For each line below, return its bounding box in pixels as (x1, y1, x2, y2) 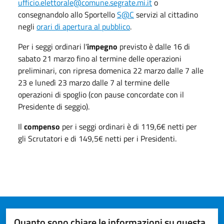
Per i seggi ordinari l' (18, 40, 87, 52)
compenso (24, 120, 60, 132)
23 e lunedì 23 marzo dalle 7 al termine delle (18, 76, 169, 88)
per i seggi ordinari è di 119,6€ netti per (60, 120, 197, 132)
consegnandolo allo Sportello (18, 8, 117, 20)
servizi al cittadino (134, 8, 198, 20)
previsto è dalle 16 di (117, 40, 190, 52)
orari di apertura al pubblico (36, 20, 130, 32)
